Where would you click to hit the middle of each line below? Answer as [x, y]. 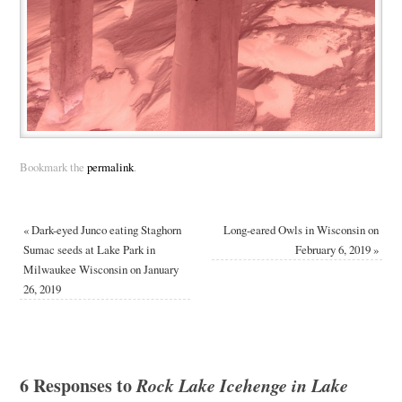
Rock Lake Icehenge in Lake [242, 385]
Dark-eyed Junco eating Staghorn [105, 230]
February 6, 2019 [335, 250]
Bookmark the [53, 167]
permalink [110, 167]
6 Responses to [78, 386]
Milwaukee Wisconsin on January [100, 270]
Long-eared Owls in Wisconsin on [301, 230]
